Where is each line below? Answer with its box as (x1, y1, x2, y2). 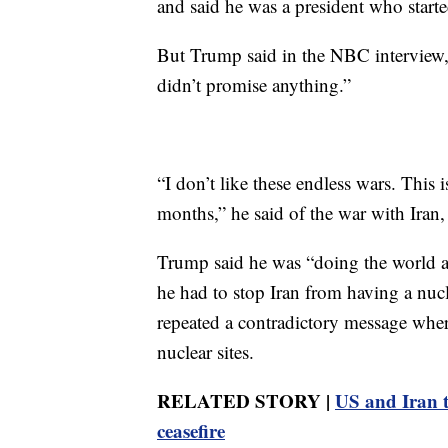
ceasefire (157, 417, 225, 445)
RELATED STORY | (157, 387, 335, 415)
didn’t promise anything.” (157, 72, 351, 98)
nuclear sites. (157, 339, 254, 365)
